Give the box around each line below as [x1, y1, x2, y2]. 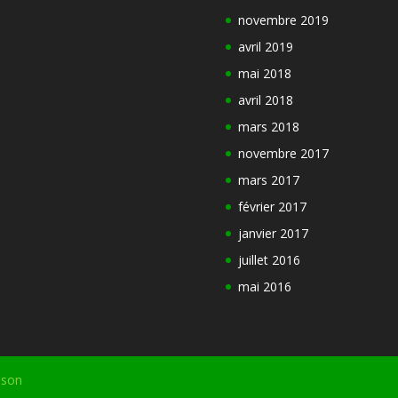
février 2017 [237, 198, 306, 216]
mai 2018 [237, 65, 291, 83]
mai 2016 [237, 278, 291, 296]
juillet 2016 [237, 251, 300, 269]
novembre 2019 [237, 12, 329, 29]
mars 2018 [237, 118, 299, 136]
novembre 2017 [237, 145, 329, 163]
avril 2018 [237, 92, 293, 109]
